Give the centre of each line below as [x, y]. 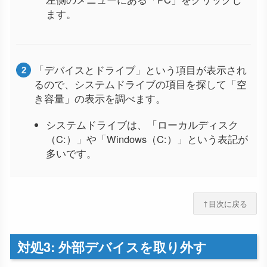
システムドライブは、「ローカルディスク [142, 124]
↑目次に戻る [225, 203]
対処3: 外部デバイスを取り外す [112, 246]
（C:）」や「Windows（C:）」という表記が [147, 139]
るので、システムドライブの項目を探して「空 [140, 84]
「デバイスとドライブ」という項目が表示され [140, 69]
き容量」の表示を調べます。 [100, 98]
